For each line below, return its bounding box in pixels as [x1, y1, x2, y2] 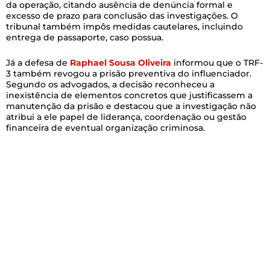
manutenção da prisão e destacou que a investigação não [6, 101, 256, 112]
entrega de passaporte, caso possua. [6, 31, 163, 43]
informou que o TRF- [171, 57, 263, 69]
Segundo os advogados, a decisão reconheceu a [6, 79, 215, 90]
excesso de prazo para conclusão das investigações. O [6, 10, 238, 21]
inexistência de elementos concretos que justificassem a [6, 90, 253, 101]
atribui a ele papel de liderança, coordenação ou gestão [6, 111, 246, 123]
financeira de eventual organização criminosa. [6, 122, 205, 134]
